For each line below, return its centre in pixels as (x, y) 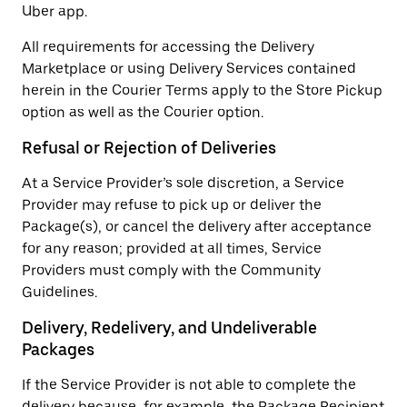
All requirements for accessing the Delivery (168, 47)
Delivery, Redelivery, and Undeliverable (169, 328)
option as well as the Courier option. (143, 112)
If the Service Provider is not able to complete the (189, 385)
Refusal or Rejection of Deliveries (149, 148)
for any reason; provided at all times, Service (172, 248)
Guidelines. (60, 292)
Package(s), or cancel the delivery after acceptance (197, 227)
